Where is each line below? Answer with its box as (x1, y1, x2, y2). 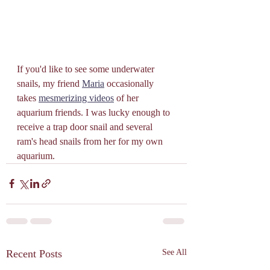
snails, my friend (17, 78, 82, 89)
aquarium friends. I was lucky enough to (17, 107, 172, 118)
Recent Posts (6, 247, 62, 260)
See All (162, 247, 187, 257)
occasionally (104, 78, 156, 89)
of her (114, 92, 141, 103)
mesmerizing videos (39, 92, 114, 103)
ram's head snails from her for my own (17, 136, 165, 146)
